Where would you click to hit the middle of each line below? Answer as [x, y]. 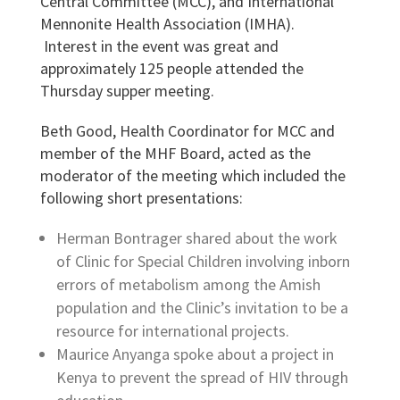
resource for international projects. [172, 331]
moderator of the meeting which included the [192, 175]
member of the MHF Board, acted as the [175, 153]
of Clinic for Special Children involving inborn [203, 261]
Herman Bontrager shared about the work [196, 238]
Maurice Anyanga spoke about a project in [195, 354]
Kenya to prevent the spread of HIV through [202, 377]
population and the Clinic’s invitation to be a [202, 308]
